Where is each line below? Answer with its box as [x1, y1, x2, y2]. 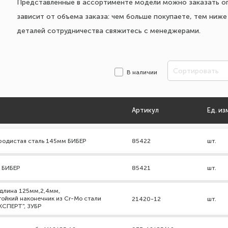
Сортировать [173, 67, 219, 75]
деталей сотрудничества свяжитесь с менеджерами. [17, 26, 201, 35]
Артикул [131, 106, 159, 114]
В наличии [127, 69, 157, 76]
